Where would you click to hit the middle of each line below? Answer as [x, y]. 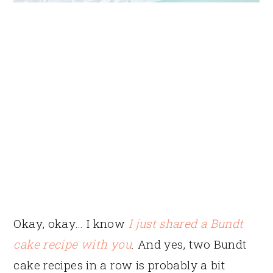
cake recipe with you [73, 244]
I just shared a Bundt [186, 223]
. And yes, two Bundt [189, 244]
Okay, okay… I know [71, 223]
